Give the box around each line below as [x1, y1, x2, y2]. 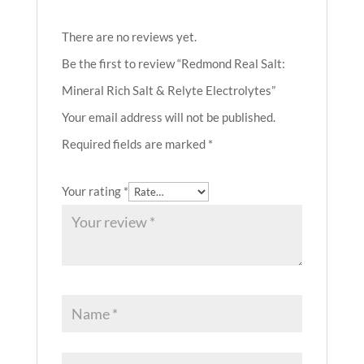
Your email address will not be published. [61, 110, 275, 124]
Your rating [61, 184, 123, 198]
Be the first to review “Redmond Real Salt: [61, 56, 285, 71]
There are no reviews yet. [61, 29, 197, 44]
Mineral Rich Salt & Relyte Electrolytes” [61, 83, 275, 97]
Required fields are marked [61, 136, 208, 151]
